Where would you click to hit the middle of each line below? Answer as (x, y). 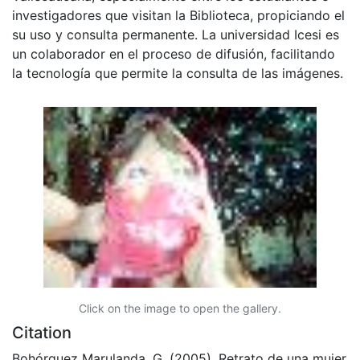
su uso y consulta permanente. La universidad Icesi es (176, 34)
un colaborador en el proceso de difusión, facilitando (174, 53)
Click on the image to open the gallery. (180, 308)
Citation (42, 332)
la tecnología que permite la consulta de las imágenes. (178, 73)
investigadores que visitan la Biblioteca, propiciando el (178, 15)
